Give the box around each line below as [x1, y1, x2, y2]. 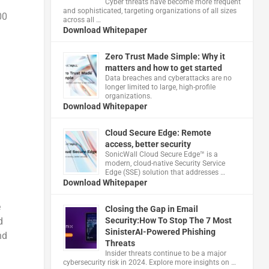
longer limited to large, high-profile [104, 82, 216, 91]
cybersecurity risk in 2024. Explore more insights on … [62, 258, 236, 267]
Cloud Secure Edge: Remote [104, 127, 211, 138]
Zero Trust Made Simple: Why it [104, 51, 225, 61]
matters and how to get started [104, 62, 222, 73]
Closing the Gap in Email [104, 204, 198, 214]
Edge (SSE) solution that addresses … [104, 168, 225, 177]
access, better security [104, 139, 191, 149]
